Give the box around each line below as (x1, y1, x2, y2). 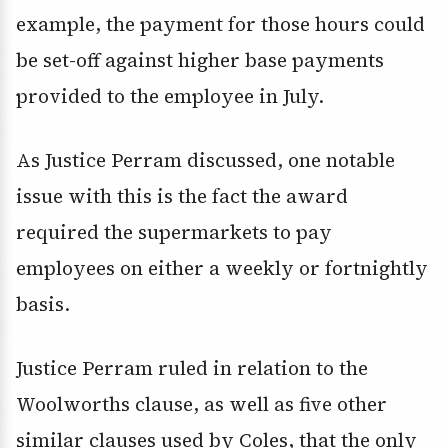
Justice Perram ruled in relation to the (16, 355, 368, 382)
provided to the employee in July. (16, 83, 324, 110)
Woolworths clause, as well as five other (16, 391, 387, 418)
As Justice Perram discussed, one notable (16, 147, 395, 174)
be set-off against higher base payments (16, 47, 384, 74)
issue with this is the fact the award (16, 183, 348, 210)
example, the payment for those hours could (16, 11, 425, 38)
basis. (16, 291, 70, 318)
